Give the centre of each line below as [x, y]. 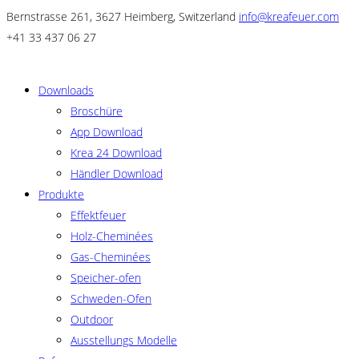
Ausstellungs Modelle [124, 340]
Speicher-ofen [106, 278]
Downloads [66, 90]
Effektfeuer [98, 215]
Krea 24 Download [116, 153]
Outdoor [92, 319]
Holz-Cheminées [112, 236]
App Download [107, 132]
